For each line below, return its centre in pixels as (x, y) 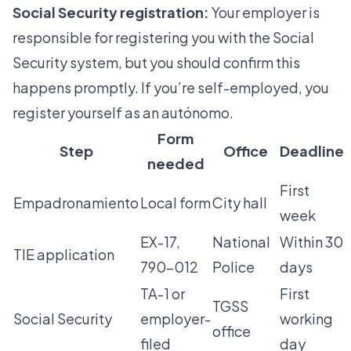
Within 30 (311, 242)
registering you (165, 38)
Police (233, 267)
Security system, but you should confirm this (156, 63)
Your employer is (264, 13)
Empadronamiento (76, 203)
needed (175, 164)
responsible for (64, 38)
